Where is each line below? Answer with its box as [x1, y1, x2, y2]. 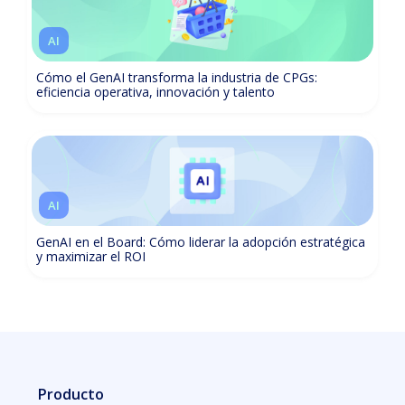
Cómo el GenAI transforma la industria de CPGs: [36, 69, 317, 86]
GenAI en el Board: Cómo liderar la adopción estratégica [36, 233, 365, 250]
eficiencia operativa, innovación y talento [36, 83, 275, 100]
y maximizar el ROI [36, 248, 146, 265]
